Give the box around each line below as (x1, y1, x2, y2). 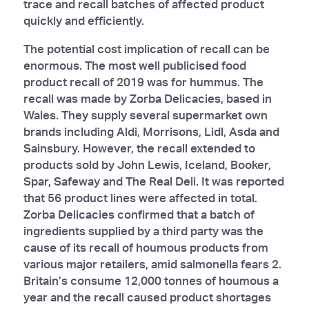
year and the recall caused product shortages (23, 289, 271, 304)
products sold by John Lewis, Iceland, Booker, (23, 157, 271, 172)
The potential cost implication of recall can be (23, 41, 270, 56)
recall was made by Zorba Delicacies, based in (23, 90, 272, 106)
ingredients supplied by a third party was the (23, 223, 263, 238)
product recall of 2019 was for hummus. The (23, 74, 263, 89)
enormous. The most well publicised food (23, 57, 246, 72)
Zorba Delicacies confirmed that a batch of (23, 206, 255, 221)
